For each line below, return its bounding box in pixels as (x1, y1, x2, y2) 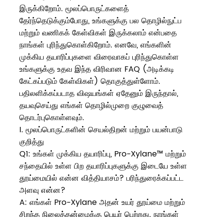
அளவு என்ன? (19, 184, 65, 197)
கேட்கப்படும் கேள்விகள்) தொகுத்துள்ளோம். (19, 75, 160, 88)
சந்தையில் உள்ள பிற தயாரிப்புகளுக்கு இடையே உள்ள (19, 160, 187, 173)
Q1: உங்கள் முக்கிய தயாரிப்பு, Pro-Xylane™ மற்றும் (19, 148, 186, 161)
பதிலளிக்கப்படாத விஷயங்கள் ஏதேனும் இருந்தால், (19, 87, 178, 100)
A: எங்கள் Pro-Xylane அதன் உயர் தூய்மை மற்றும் (19, 196, 185, 209)
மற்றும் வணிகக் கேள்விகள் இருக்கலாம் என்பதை (19, 27, 177, 40)
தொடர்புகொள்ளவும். (19, 111, 84, 124)
